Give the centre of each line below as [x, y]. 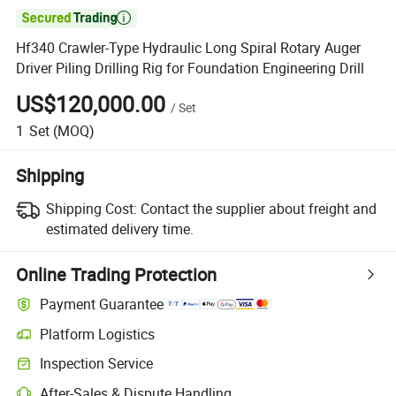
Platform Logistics [98, 334]
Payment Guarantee [102, 305]
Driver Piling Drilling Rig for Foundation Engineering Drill [190, 69]
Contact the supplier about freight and [258, 208]
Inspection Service [97, 364]
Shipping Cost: [91, 208]
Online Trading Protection [117, 274]
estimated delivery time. [119, 228]
